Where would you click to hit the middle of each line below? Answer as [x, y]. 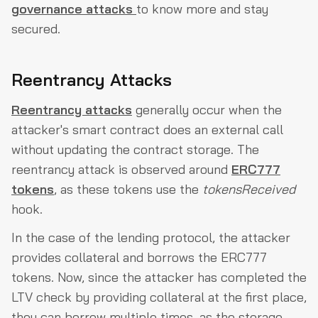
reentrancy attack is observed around [121, 170]
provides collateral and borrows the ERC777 [139, 258]
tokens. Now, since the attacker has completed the [159, 278]
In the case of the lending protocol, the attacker [151, 238]
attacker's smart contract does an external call [147, 130]
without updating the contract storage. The [135, 150]
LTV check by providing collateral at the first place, [159, 297]
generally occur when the [207, 110]
